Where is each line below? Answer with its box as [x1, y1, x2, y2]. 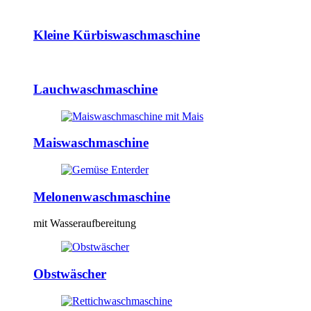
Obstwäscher [33, 267, 106, 282]
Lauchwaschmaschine [33, 81, 158, 96]
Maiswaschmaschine [33, 135, 149, 151]
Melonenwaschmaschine [33, 189, 170, 204]
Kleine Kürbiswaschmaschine [33, 28, 200, 43]
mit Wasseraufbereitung [33, 217, 136, 230]
